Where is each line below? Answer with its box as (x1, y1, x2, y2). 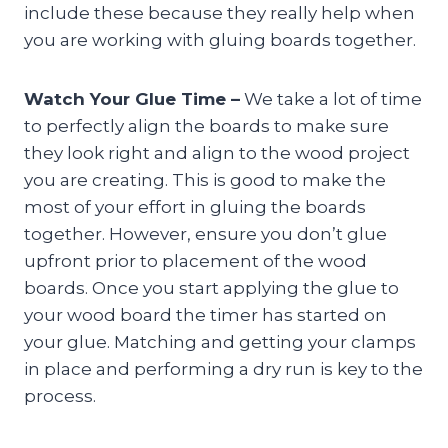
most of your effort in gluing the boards (24, 197, 366, 218)
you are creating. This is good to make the (24, 170, 386, 191)
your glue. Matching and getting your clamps (24, 332, 416, 353)
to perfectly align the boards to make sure (24, 116, 389, 137)
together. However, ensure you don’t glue (24, 224, 387, 245)
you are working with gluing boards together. (24, 30, 416, 51)
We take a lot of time (240, 89, 422, 110)
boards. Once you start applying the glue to (24, 278, 399, 299)
